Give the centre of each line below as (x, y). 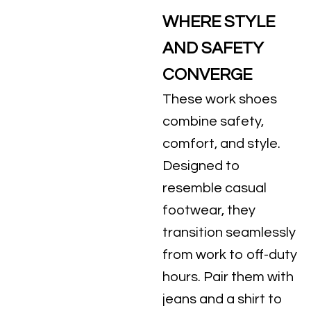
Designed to (201, 166)
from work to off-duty (229, 255)
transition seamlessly (229, 233)
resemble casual (214, 188)
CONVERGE (207, 75)
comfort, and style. (221, 144)
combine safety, (213, 121)
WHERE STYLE (218, 22)
